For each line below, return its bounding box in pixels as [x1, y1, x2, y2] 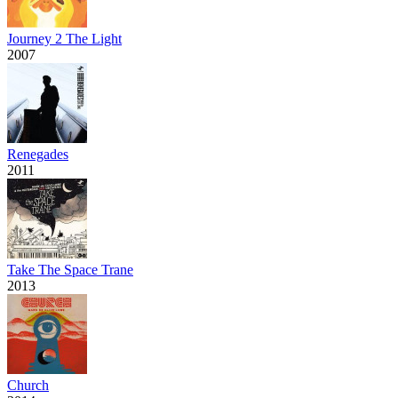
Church [7, 377, 49, 393]
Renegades [7, 146, 68, 162]
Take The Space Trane [7, 261, 133, 277]
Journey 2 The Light [7, 30, 122, 46]
